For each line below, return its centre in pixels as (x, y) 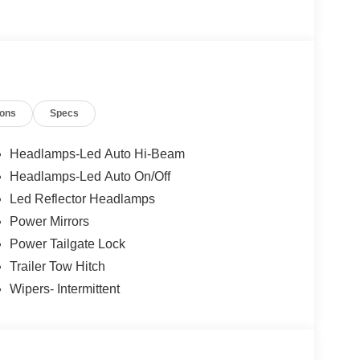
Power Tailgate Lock (67, 244)
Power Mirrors (49, 222)
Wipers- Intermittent (64, 289)
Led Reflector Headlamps (82, 199)
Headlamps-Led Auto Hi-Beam (97, 154)
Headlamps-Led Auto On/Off (90, 177)
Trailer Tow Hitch (57, 267)
